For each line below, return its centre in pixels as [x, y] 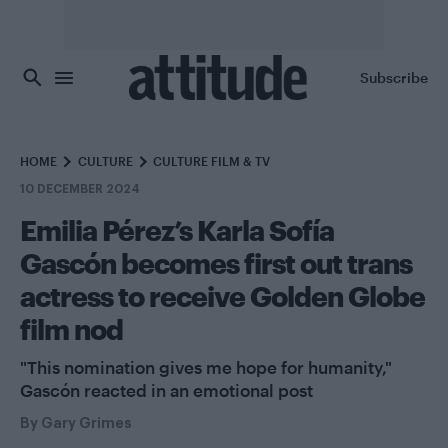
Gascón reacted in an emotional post [166, 390]
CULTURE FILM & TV [211, 161]
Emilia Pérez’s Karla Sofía [177, 230]
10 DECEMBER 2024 [80, 189]
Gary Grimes [86, 423]
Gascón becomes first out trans [216, 263]
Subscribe [394, 77]
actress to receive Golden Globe [222, 296]
